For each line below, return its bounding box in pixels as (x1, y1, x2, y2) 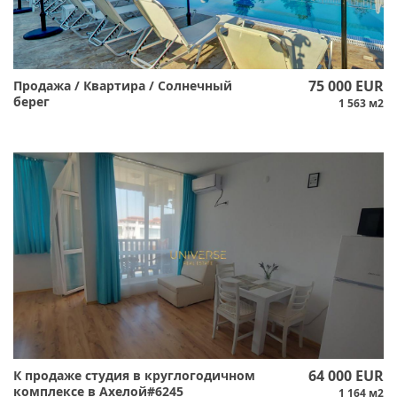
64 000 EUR (307, 365, 384, 385)
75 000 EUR (307, 75, 384, 96)
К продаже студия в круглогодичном (13, 366, 255, 384)
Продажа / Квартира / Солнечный (13, 76, 232, 94)
